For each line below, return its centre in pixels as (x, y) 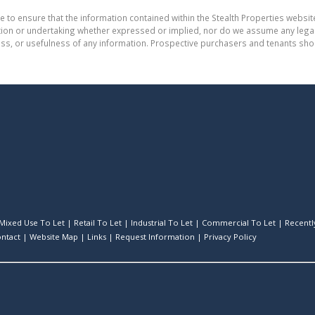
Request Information (155, 236)
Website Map (54, 236)
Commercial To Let (239, 222)
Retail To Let (98, 222)
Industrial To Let (162, 222)
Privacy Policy (230, 236)
